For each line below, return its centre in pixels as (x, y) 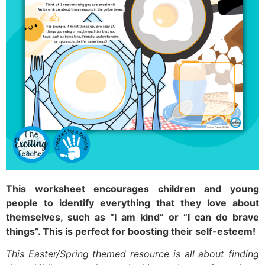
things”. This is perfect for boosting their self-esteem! (132, 231)
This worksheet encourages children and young (132, 189)
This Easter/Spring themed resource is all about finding (132, 254)
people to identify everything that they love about (132, 203)
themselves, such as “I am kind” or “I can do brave (132, 217)
